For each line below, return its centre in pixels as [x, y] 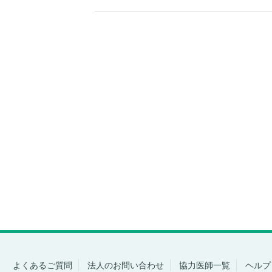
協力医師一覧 [204, 265]
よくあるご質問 [42, 265]
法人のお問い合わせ [125, 265]
